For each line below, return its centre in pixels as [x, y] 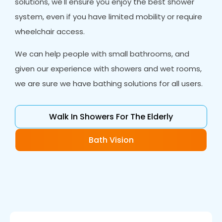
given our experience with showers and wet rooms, [109, 69]
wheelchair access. [50, 31]
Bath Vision [111, 140]
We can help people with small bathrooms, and [102, 54]
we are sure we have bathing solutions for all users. [109, 83]
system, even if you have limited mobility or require [109, 17]
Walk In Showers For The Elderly [111, 117]
